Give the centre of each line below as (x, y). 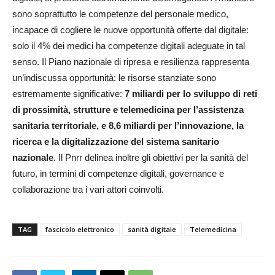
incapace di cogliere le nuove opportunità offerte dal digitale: (130, 29)
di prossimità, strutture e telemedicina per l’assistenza (128, 109)
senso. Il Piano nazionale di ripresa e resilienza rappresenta (131, 61)
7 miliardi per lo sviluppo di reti (191, 93)
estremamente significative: (68, 93)
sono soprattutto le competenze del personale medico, (120, 14)
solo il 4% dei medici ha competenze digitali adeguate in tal (129, 45)
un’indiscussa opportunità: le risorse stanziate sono (114, 77)
